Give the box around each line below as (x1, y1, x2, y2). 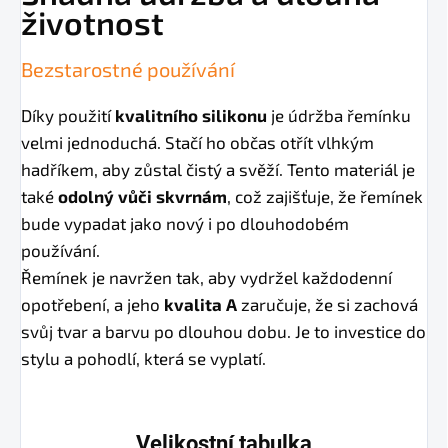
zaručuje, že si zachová (237, 294, 418, 315)
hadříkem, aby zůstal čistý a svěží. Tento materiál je (21, 159, 415, 180)
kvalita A (164, 294, 237, 315)
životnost (21, 3, 164, 42)
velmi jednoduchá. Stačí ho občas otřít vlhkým (21, 132, 374, 153)
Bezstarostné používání (21, 57, 235, 82)
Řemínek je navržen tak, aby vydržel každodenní (21, 267, 392, 288)
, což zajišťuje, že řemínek (227, 186, 423, 207)
